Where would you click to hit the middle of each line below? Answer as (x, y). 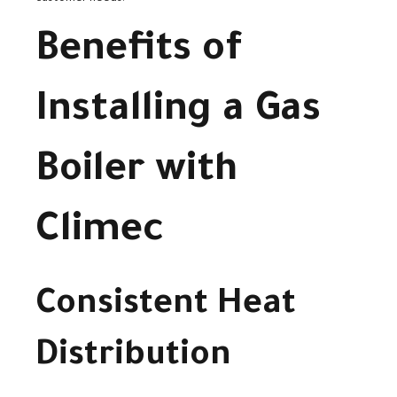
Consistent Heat (166, 306)
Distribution (133, 358)
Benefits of (139, 52)
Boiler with (136, 173)
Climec (100, 233)
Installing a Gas (178, 113)
